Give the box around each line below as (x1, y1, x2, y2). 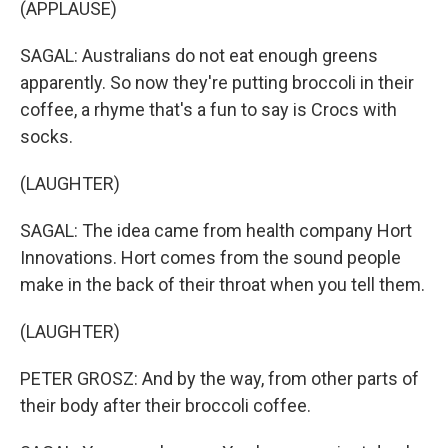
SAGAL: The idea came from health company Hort (20, 220, 412, 241)
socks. (20, 126, 73, 147)
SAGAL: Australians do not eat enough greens (20, 45, 378, 66)
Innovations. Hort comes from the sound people (20, 247, 401, 268)
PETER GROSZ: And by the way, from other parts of (20, 368, 419, 389)
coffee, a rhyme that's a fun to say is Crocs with (20, 99, 397, 120)
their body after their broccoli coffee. (20, 395, 311, 416)
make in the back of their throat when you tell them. (20, 274, 425, 295)
